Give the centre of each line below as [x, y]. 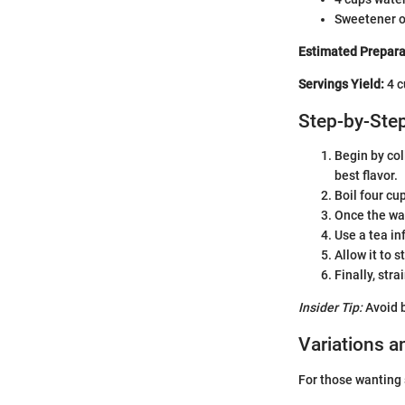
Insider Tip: [330, 307]
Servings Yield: [341, 84]
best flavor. [366, 175]
